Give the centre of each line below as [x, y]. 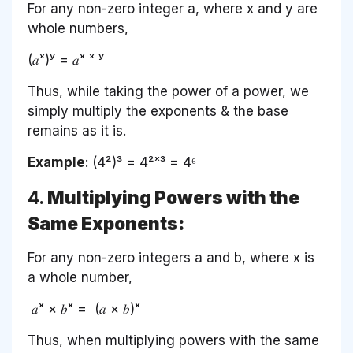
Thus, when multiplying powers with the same [173, 340]
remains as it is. [77, 130]
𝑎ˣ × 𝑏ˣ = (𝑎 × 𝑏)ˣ [86, 308]
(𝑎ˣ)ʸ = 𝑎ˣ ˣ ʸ [66, 59]
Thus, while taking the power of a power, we [168, 91]
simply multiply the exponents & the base [158, 111]
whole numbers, [78, 28]
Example [56, 162]
